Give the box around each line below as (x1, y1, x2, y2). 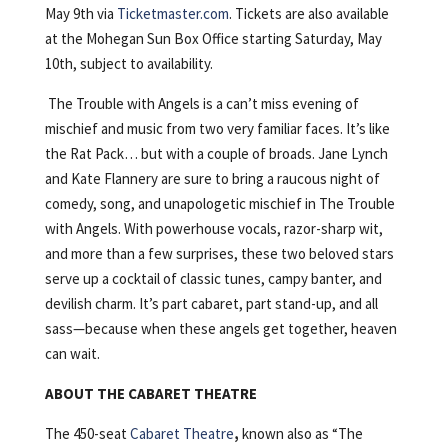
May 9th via (44, 3, 117, 23)
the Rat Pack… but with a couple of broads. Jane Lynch (44, 143, 388, 163)
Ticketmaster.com (116, 3, 229, 23)
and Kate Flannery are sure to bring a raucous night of (44, 168, 380, 188)
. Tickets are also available (228, 3, 389, 23)
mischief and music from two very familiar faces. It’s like (44, 118, 390, 138)
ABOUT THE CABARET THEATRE (44, 383, 257, 403)
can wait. (44, 343, 100, 363)
